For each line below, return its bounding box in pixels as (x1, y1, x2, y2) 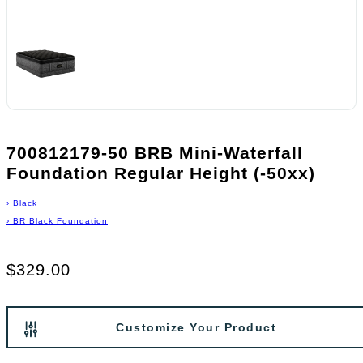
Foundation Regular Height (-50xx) (6, 163, 315, 182)
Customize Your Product (116, 321, 276, 335)
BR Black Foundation (13, 216, 108, 226)
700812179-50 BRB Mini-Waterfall (6, 143, 303, 162)
